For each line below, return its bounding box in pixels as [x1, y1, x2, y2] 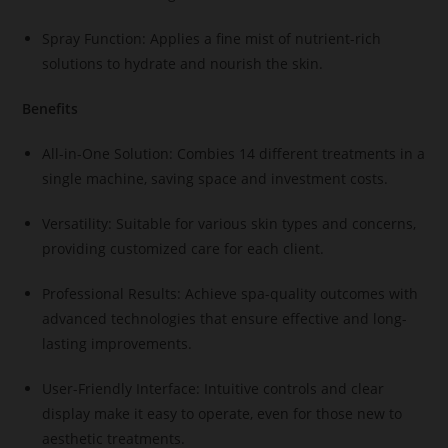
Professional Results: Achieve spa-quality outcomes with [42, 284, 419, 304]
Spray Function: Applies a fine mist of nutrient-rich [42, 29, 382, 49]
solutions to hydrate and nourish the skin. [42, 54, 324, 74]
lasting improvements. [42, 334, 193, 354]
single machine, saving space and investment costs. [42, 169, 389, 189]
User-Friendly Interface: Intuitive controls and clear [42, 379, 385, 399]
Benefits [22, 99, 79, 119]
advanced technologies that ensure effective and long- [42, 309, 408, 329]
